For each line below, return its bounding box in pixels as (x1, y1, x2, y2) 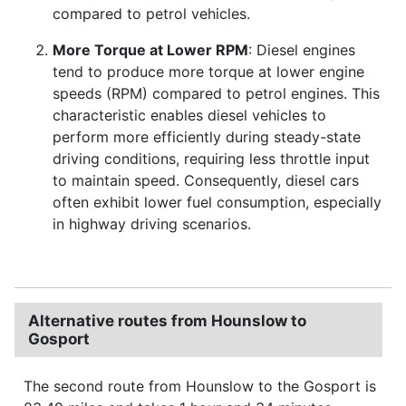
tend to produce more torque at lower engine (53, 62, 364, 81)
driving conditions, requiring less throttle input (53, 149, 370, 168)
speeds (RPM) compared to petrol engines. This (53, 83, 380, 102)
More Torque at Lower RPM (53, 40, 248, 59)
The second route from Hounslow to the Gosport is (24, 376, 376, 395)
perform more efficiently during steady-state (53, 127, 361, 146)
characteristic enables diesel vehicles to (53, 105, 326, 124)
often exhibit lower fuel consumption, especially (53, 192, 382, 211)
